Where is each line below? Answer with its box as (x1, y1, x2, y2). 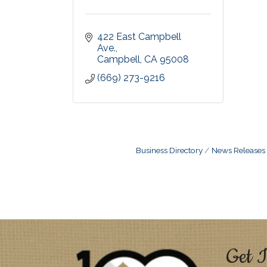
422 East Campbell (97, 31, 181, 42)
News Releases (211, 145, 265, 155)
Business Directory (135, 145, 203, 155)
